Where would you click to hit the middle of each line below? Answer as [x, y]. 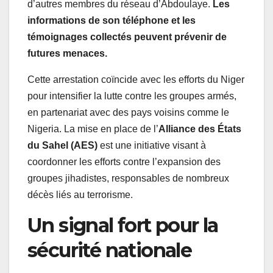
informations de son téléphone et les [112, 21]
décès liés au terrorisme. [80, 195]
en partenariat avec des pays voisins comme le [128, 113]
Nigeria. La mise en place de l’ [93, 129]
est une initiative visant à [152, 146]
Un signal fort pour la [123, 225]
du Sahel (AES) [62, 146]
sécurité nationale [110, 250]
